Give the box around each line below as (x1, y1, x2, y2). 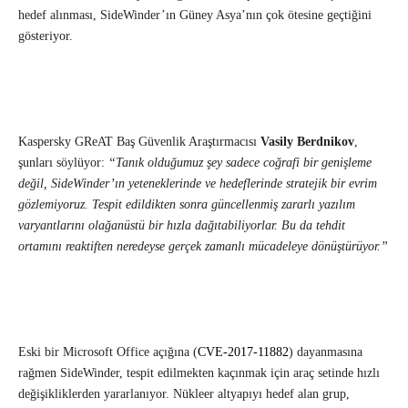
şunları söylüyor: (18, 156, 108, 170)
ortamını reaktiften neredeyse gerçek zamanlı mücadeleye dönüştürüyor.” (18, 240, 388, 254)
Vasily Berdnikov (260, 135, 354, 149)
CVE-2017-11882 (198, 345, 289, 360)
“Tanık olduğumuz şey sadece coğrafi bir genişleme (108, 156, 372, 170)
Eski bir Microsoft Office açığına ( (18, 345, 198, 360)
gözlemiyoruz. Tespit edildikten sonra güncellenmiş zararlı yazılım (18, 198, 355, 212)
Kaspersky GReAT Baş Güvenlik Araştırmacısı (18, 135, 260, 149)
